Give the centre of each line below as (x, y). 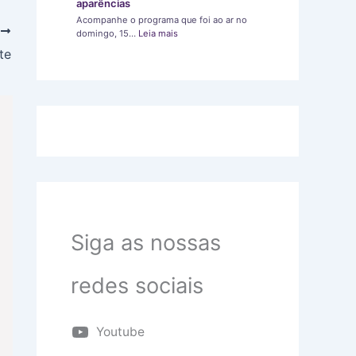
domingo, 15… (107, 34)
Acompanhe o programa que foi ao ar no (161, 20)
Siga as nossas (145, 242)
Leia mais (158, 34)
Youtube (120, 331)
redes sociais (137, 285)
